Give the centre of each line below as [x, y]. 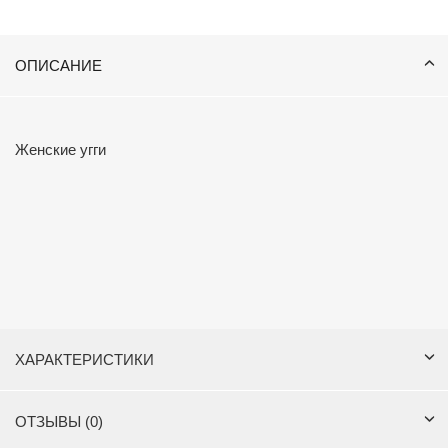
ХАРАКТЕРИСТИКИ [84, 359]
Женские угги [60, 149]
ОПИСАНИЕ [58, 65]
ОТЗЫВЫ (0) [59, 421]
